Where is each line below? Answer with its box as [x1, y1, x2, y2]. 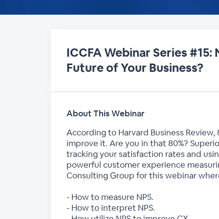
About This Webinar [66, 108, 145, 119]
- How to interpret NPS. [66, 202, 155, 213]
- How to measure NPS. [66, 192, 153, 202]
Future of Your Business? [66, 60, 203, 75]
